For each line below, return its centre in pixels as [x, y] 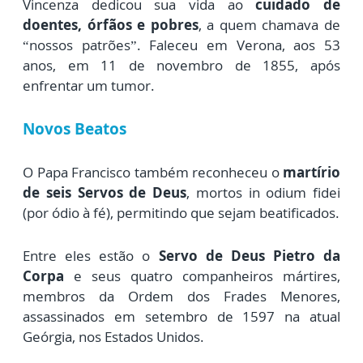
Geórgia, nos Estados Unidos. [113, 337]
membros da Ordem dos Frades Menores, [181, 297]
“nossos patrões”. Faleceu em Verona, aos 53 [181, 45]
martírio [312, 173]
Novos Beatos [75, 129]
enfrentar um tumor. [89, 86]
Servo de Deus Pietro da [249, 256]
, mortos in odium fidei [263, 193]
